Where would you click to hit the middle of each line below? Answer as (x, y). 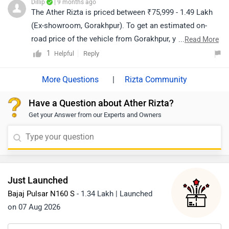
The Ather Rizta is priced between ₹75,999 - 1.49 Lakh (122, 12)
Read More (202, 40)
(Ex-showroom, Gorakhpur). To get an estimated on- (119, 26)
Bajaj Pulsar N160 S (41, 194)
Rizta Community (156, 79)
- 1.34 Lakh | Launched (113, 194)
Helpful (64, 54)
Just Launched (38, 180)
